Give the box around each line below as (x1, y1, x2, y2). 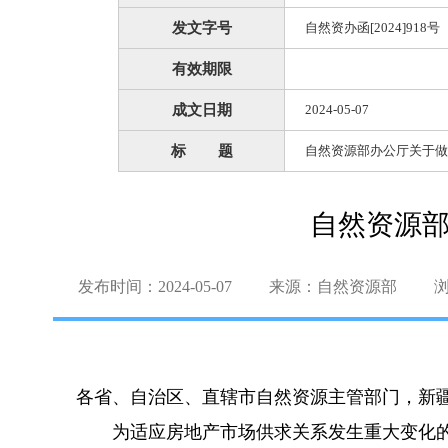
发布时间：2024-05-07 (78, 278, 232, 295)
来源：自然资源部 (269, 278, 397, 295)
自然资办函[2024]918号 (305, 20, 440, 35)
